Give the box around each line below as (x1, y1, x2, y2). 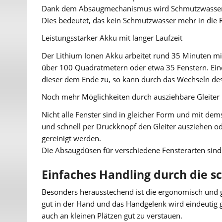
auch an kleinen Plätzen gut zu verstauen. (42, 211, 183, 221)
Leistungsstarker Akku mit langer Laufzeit (42, 33, 183, 43)
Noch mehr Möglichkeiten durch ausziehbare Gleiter (42, 92, 220, 102)
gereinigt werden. (42, 133, 102, 143)
